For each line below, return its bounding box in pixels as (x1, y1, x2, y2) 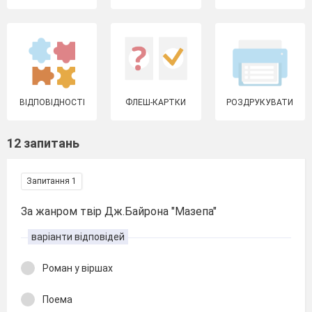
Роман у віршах (42, 263, 113, 274)
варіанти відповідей (31, 231, 125, 242)
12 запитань (7, 136, 79, 150)
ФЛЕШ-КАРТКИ (125, 97, 187, 107)
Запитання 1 (26, 176, 77, 186)
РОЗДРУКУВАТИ (226, 97, 294, 107)
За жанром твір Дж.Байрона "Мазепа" (21, 205, 217, 218)
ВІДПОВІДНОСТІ (19, 97, 85, 107)
